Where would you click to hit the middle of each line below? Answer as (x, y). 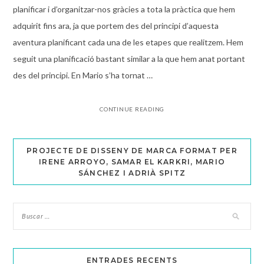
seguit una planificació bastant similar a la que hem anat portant (129, 59)
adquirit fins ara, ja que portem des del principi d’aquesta (115, 26)
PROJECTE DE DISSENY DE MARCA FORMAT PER (132, 151)
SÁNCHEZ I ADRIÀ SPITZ (132, 173)
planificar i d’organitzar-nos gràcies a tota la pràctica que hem (124, 9)
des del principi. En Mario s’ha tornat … (82, 75)
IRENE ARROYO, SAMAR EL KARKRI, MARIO (132, 162)
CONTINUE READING (132, 109)
